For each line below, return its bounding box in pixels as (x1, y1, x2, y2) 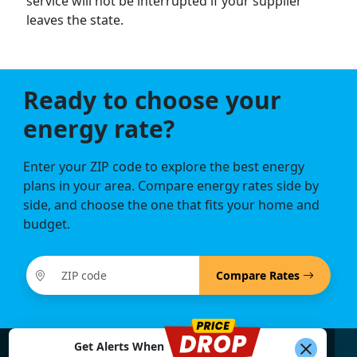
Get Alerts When (74, 338, 165, 354)
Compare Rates (216, 268, 304, 284)
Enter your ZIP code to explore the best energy (23, 158, 305, 176)
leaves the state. (25, 11, 124, 29)
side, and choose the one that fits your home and (23, 196, 320, 214)
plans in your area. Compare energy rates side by (23, 177, 320, 195)
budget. (23, 215, 71, 233)
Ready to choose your (23, 84, 282, 117)
